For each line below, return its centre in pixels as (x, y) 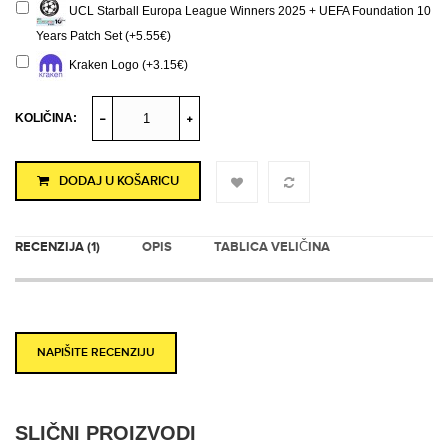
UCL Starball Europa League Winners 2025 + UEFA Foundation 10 (248, 11)
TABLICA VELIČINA (272, 247)
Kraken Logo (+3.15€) (127, 65)
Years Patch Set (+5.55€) (103, 36)
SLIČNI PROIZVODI (105, 433)
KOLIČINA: (46, 118)
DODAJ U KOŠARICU (119, 181)
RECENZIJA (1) (57, 247)
